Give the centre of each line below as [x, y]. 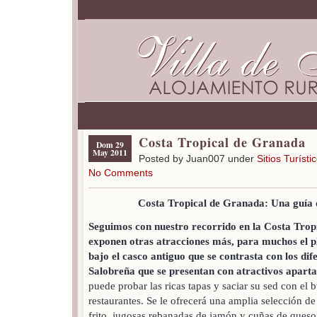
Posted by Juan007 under [198, 158]
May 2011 [110, 152]
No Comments [121, 173]
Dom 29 [110, 145]
